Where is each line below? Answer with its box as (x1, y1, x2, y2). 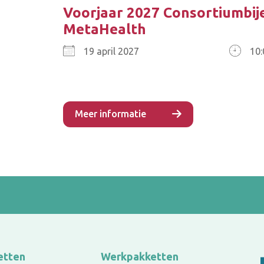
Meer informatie (75, 108, 146, 119)
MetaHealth (63, 21, 146, 37)
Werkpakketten (100, 250, 179, 262)
